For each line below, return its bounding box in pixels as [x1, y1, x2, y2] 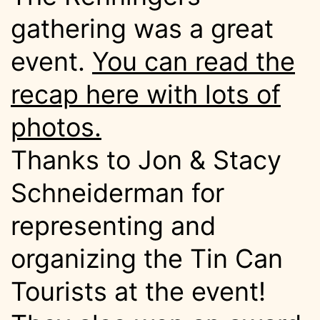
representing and [11, 210, 216, 242]
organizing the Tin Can [11, 243, 283, 275]
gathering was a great [11, 13, 274, 45]
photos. [11, 111, 101, 144]
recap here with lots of [11, 79, 281, 111]
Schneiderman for [11, 177, 224, 209]
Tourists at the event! [11, 276, 266, 308]
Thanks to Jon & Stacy [11, 144, 281, 176]
